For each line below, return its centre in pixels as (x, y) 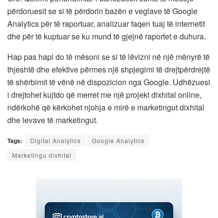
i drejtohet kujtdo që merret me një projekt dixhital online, (104, 94)
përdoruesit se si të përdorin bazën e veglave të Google (102, 11)
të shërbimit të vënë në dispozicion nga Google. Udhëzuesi (109, 82)
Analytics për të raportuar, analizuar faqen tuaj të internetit (106, 23)
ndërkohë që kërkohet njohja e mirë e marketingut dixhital (106, 107)
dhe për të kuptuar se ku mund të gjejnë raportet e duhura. (107, 36)
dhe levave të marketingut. (53, 120)
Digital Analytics (55, 140)
